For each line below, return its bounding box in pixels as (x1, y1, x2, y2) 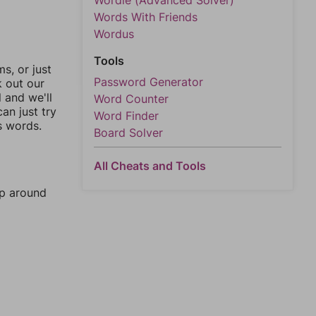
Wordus (94, 27, 134, 41)
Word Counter (94, 92, 169, 106)
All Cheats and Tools (94, 159, 206, 173)
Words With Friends (94, 10, 197, 24)
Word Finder (94, 109, 159, 123)
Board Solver (94, 126, 163, 140)
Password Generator (94, 75, 203, 89)
